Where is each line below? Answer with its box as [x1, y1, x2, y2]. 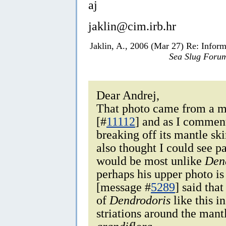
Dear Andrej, [96, 88, 159, 102]
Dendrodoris [109, 193, 171, 207]
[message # [96, 180, 151, 194]
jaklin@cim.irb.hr [88, 19, 176, 33]
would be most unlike [96, 154, 205, 168]
